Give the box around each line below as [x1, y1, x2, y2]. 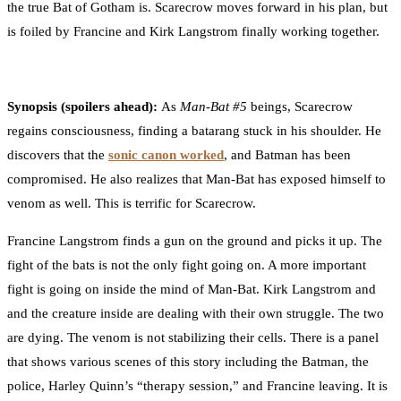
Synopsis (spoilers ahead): [7, 99, 161, 115]
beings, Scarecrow [247, 99, 353, 115]
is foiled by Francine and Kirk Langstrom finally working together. [7, 24, 380, 39]
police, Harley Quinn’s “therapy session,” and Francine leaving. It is [7, 379, 388, 394]
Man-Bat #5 [180, 99, 247, 115]
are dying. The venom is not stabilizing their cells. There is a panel [7, 330, 379, 346]
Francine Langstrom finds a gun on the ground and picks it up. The [7, 234, 382, 249]
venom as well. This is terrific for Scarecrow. [7, 196, 256, 211]
